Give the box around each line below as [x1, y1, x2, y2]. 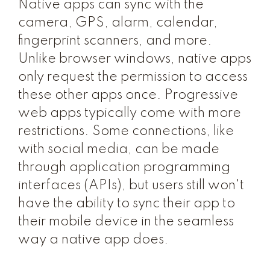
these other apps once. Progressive [18, 89, 238, 102]
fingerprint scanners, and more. [18, 34, 212, 48]
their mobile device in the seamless [18, 215, 234, 228]
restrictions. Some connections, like [18, 125, 234, 138]
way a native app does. [18, 233, 169, 246]
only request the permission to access [18, 71, 248, 84]
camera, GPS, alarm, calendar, [18, 16, 218, 30]
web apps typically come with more [18, 107, 241, 120]
